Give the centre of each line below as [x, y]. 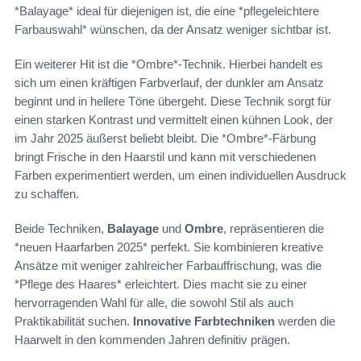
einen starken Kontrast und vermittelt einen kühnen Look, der [174, 119]
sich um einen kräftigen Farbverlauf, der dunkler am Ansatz [169, 82]
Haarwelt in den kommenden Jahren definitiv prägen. [152, 339]
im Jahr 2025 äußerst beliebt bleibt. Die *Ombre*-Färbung [165, 138]
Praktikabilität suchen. [74, 321]
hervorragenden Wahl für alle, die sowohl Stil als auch [154, 302]
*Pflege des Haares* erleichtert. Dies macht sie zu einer [161, 284]
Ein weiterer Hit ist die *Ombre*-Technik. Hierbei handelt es [169, 64]
